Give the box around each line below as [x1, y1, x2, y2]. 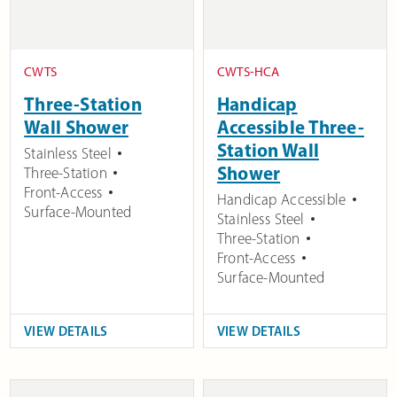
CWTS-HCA [217, 63, 280, 80]
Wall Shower [24, 114, 128, 138]
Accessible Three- [217, 114, 364, 138]
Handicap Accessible [217, 190, 346, 208]
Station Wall [217, 137, 319, 161]
